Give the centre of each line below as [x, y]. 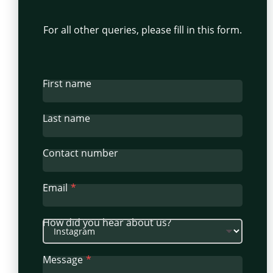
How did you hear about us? [107, 223]
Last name [66, 119]
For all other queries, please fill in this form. [143, 30]
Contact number [80, 153]
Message [63, 260]
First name [67, 84]
